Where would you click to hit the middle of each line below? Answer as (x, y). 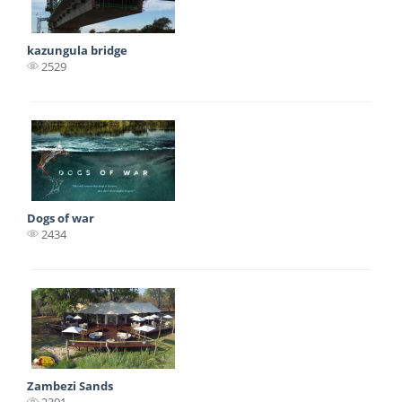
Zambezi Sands (70, 385)
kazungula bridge (77, 50)
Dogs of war (61, 218)
